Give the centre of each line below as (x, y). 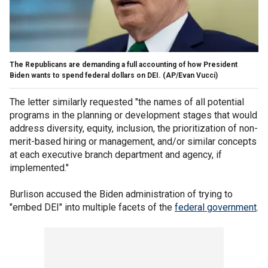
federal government (216, 207)
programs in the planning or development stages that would (133, 115)
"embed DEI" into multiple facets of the (92, 207)
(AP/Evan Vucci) (190, 75)
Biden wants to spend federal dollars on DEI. (85, 75)
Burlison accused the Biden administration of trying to (121, 194)
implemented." (39, 167)
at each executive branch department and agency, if (116, 154)
